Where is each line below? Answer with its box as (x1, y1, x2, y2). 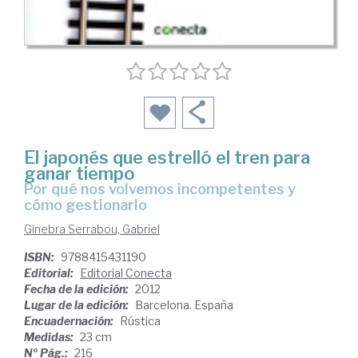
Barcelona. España (135, 298, 233, 312)
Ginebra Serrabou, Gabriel (24, 222, 160, 236)
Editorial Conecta (80, 266, 172, 280)
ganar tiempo (24, 163, 135, 184)
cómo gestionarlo (24, 197, 147, 213)
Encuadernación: (24, 314, 116, 328)
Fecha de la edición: (24, 282, 131, 296)
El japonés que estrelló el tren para (24, 147, 310, 168)
